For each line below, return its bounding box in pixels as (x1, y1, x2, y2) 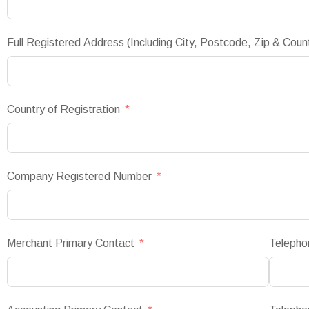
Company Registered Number (7, 170, 152, 182)
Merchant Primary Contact (7, 237, 134, 249)
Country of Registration (7, 103, 120, 115)
